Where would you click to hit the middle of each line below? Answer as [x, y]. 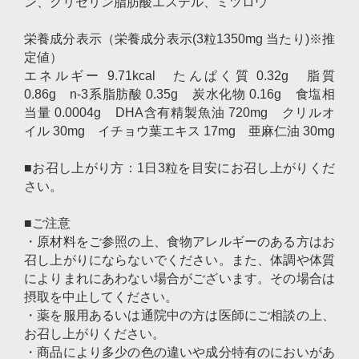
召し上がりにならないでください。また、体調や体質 [179, 260]
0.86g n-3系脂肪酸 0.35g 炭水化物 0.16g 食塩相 [179, 94]
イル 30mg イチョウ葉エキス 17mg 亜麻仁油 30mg [179, 131]
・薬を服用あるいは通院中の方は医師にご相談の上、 [179, 315]
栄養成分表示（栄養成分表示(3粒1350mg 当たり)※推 [179, 39]
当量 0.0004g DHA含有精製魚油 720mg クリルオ [179, 113]
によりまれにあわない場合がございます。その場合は [179, 278]
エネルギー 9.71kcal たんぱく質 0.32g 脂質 [179, 76]
